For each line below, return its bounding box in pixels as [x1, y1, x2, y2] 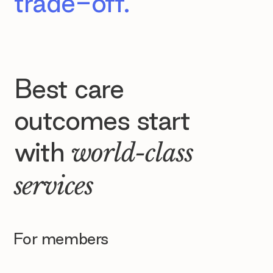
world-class [71, 138, 193, 169]
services [13, 171, 94, 202]
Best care [13, 74, 124, 104]
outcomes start [13, 105, 190, 135]
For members [13, 230, 108, 248]
